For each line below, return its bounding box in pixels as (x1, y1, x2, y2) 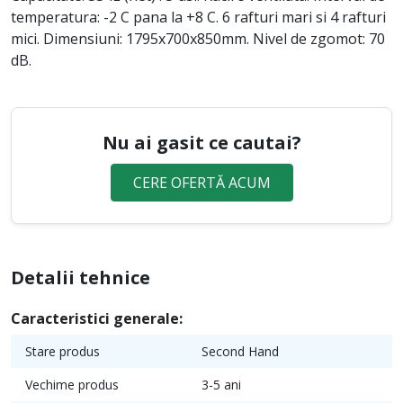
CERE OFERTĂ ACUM (132, 172, 271, 193)
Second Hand (201, 342, 279, 360)
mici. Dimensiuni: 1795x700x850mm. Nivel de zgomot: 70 (11, 28, 385, 49)
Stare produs (25, 342, 100, 360)
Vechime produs (25, 375, 119, 393)
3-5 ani (201, 375, 241, 393)
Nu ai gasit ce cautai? (102, 130, 301, 155)
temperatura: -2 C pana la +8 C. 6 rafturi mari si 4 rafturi (11, 6, 386, 27)
